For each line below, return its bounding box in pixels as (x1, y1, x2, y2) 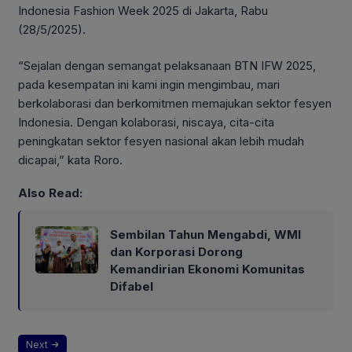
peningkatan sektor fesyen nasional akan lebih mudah (18, 134, 304, 149)
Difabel (110, 278, 153, 294)
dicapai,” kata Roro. (18, 152, 123, 168)
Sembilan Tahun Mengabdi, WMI (110, 226, 301, 242)
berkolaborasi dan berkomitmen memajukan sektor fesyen (18, 96, 332, 112)
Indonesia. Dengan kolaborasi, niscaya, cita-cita (18, 115, 274, 130)
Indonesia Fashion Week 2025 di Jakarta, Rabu (18, 2, 268, 18)
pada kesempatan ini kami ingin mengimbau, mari (18, 77, 280, 93)
